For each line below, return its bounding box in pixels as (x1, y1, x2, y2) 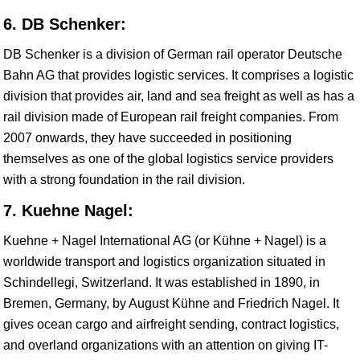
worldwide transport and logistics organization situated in (3, 255, 325, 268)
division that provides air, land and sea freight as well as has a (3, 89, 354, 103)
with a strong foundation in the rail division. (3, 173, 245, 186)
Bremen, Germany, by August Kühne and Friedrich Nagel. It (3, 297, 339, 310)
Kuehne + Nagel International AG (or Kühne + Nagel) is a (3, 234, 326, 247)
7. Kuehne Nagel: (3, 202, 133, 219)
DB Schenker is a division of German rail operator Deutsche (3, 47, 342, 61)
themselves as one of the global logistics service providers (3, 152, 333, 166)
